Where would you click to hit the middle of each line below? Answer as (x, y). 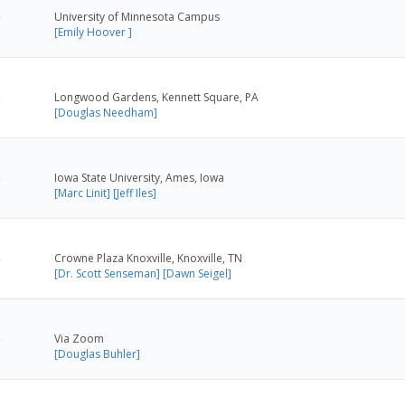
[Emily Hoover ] (93, 32)
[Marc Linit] (82, 193)
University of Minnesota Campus (137, 16)
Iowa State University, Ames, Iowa (139, 177)
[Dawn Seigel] (197, 273)
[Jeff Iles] (135, 193)
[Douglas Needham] (106, 112)
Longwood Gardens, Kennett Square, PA (156, 97)
